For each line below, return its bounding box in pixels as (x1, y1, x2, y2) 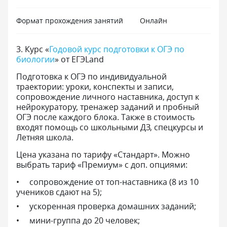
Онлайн (140, 16, 167, 25)
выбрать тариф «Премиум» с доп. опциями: (16, 159, 187, 170)
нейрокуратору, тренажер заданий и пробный (16, 101, 199, 112)
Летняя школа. (16, 132, 73, 143)
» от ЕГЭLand (55, 54, 104, 65)
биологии (16, 54, 55, 65)
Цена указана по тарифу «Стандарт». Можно (16, 149, 190, 160)
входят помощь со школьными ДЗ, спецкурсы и (16, 122, 203, 133)
